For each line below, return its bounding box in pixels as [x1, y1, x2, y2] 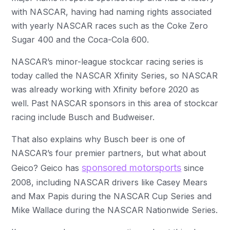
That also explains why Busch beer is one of [11, 133, 186, 144]
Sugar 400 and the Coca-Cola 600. [11, 34, 149, 45]
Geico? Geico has [11, 162, 82, 173]
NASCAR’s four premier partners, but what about [11, 147, 206, 158]
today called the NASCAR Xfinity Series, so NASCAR [11, 70, 218, 81]
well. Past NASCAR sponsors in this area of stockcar [11, 98, 219, 108]
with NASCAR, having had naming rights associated [11, 6, 212, 17]
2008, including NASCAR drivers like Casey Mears [11, 177, 208, 187]
